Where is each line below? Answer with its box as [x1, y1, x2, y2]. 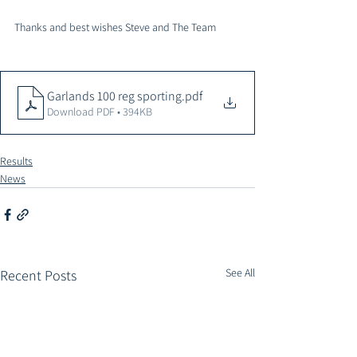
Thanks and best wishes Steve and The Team [14, 20, 218, 34]
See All [226, 265, 255, 280]
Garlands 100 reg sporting [47, 87, 182, 104]
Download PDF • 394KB [47, 104, 152, 119]
